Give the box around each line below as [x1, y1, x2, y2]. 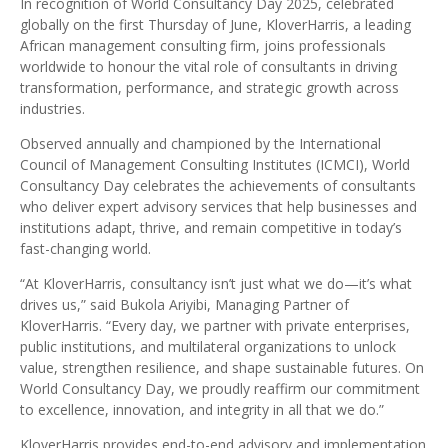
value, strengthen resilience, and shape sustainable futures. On [20, 358, 424, 377]
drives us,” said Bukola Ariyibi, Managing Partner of [20, 295, 349, 314]
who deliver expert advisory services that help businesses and [20, 197, 417, 216]
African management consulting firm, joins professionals [20, 36, 386, 55]
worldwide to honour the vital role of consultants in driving [20, 57, 397, 76]
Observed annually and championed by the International [20, 134, 381, 153]
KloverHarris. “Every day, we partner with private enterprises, [20, 316, 410, 335]
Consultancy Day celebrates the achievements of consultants [20, 176, 416, 195]
